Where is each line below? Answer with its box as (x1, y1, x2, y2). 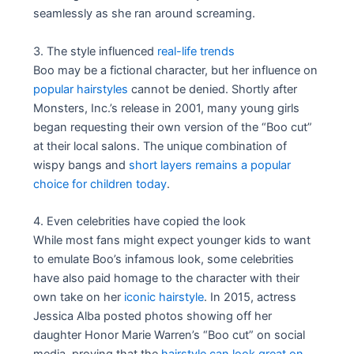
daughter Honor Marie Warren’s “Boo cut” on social (33, 327, 306, 342)
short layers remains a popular (129, 157, 292, 172)
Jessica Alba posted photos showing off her (33, 308, 273, 323)
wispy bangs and (33, 157, 130, 172)
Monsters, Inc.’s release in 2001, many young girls (33, 100, 300, 115)
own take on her (33, 289, 125, 304)
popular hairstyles (33, 81, 129, 96)
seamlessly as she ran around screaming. (33, 6, 256, 21)
